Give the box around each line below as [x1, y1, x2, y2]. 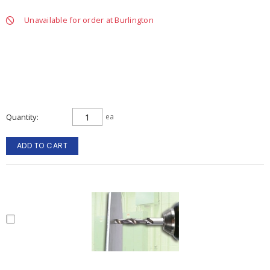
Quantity [6, 111, 36, 122]
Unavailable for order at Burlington [24, 14, 154, 25]
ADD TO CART [16, 140, 68, 151]
